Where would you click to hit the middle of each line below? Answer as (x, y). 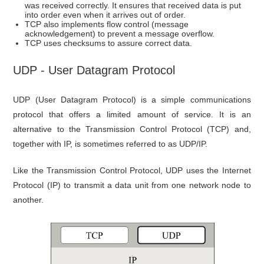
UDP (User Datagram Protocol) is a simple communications (132, 99)
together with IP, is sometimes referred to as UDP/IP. (110, 143)
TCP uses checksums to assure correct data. (109, 43)
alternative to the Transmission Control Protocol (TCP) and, (132, 129)
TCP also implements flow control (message (107, 24)
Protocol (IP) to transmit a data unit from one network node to (132, 185)
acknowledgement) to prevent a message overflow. (120, 33)
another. (29, 199)
